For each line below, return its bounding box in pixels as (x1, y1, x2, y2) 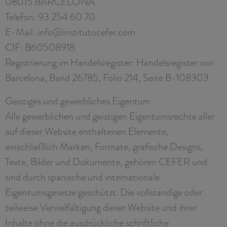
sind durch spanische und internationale (5, 169, 160, 184)
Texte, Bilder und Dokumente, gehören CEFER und (5, 154, 207, 169)
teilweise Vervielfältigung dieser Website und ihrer (5, 200, 197, 214)
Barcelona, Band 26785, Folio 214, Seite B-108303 (5, 70, 209, 85)
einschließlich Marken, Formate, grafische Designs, (5, 139, 203, 154)
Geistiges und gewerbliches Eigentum (5, 93, 150, 108)
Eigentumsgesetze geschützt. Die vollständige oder (5, 184, 202, 199)
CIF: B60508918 (5, 40, 75, 54)
